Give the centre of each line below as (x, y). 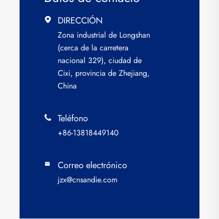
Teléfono (73, 118)
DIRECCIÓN (80, 20)
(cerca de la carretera (93, 47)
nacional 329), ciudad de (100, 60)
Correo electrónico (92, 165)
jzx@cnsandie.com (88, 179)
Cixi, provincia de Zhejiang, (104, 73)
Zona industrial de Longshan (104, 35)
